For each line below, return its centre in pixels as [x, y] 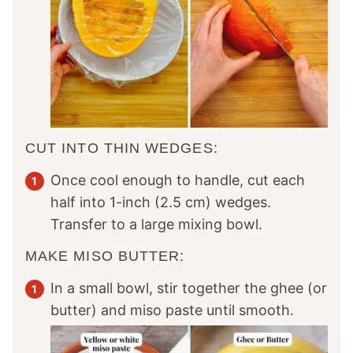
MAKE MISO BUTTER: [105, 256]
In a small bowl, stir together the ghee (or [189, 288]
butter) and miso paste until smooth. [172, 310]
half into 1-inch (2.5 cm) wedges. [161, 202]
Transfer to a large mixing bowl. [156, 224]
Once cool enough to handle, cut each [178, 180]
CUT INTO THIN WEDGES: [122, 148]
